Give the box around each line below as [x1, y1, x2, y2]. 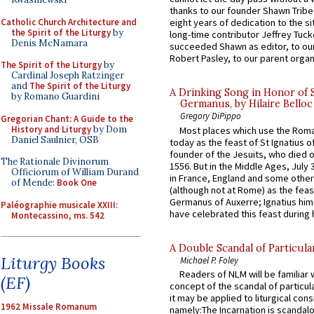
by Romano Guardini [11, 90, 100, 102]
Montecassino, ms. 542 [11, 209, 104, 221]
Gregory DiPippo [180, 110, 241, 122]
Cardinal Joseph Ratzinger [11, 69, 124, 81]
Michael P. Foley [180, 254, 238, 266]
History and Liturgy [11, 123, 91, 135]
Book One [57, 177, 97, 189]
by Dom [91, 123, 127, 135]
